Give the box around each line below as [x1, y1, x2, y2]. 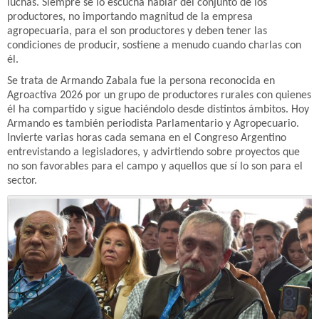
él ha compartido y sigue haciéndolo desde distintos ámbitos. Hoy [7, 104, 309, 115]
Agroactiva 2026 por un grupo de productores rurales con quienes [7, 90, 311, 101]
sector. [7, 175, 37, 187]
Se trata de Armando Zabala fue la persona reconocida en [7, 75, 275, 87]
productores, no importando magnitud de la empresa [7, 11, 253, 23]
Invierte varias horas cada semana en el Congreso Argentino [7, 132, 286, 144]
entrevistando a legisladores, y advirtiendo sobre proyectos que [7, 147, 300, 158]
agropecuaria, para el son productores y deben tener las [7, 26, 267, 37]
